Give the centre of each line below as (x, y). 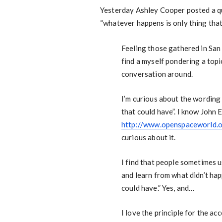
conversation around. (157, 74)
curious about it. (149, 137)
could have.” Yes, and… (158, 188)
